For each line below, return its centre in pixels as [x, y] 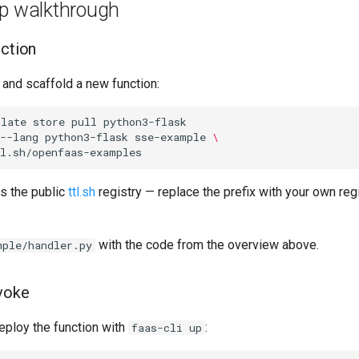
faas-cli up [167, 327]
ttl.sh [82, 192]
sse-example [170, 137]
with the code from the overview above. [207, 244]
